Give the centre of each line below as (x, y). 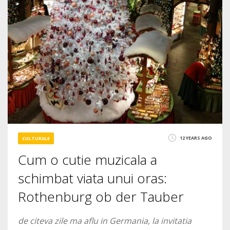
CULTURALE (36, 138)
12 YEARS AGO (196, 138)
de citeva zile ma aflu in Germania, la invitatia (105, 221)
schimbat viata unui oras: (92, 178)
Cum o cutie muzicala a (88, 160)
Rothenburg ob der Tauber (101, 197)
